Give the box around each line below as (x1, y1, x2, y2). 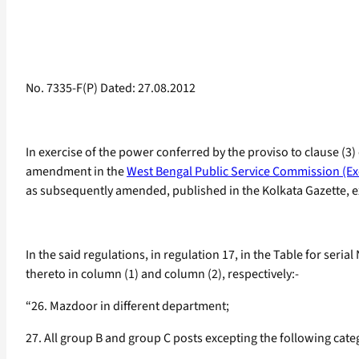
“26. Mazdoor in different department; (26, 297, 229, 316)
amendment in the (26, 163, 127, 181)
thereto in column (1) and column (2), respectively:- (26, 265, 299, 284)
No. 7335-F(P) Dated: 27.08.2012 (26, 79, 196, 98)
